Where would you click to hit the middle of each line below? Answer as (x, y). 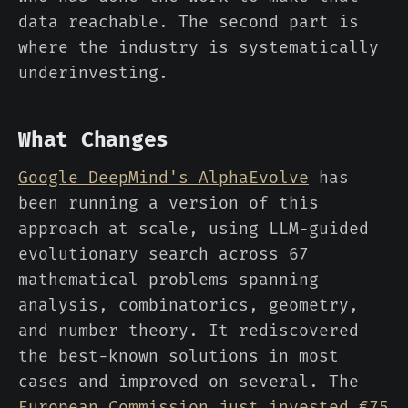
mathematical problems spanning (168, 280)
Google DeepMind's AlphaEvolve (163, 178)
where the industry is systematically (199, 48)
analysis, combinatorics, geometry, (189, 306)
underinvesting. (93, 73)
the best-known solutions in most (178, 357)
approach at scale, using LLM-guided (194, 229)
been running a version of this (168, 204)
